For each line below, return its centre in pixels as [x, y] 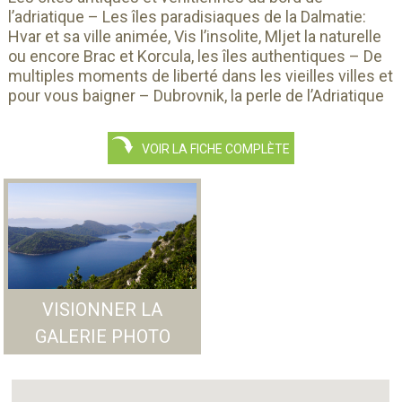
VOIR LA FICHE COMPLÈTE [211, 149]
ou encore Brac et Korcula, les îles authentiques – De [195, 56]
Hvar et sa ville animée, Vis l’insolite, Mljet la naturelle [194, 36]
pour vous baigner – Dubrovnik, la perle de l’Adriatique [196, 95]
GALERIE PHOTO [102, 336]
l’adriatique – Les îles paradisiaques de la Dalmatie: [187, 16]
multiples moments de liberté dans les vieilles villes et [200, 75]
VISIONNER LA [103, 309]
